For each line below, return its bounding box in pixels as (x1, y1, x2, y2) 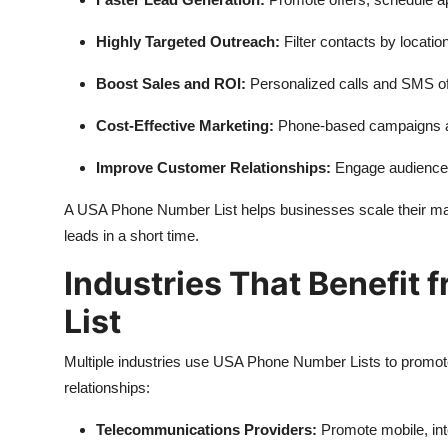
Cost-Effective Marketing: (96, 117, 274, 134)
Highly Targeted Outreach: (96, 33, 280, 50)
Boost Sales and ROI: (96, 75, 246, 92)
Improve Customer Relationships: (96, 159, 331, 176)
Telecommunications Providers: (96, 421, 317, 438)
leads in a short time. (64, 227, 199, 244)
